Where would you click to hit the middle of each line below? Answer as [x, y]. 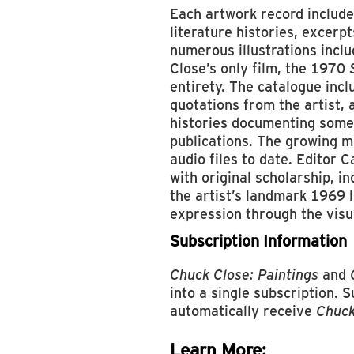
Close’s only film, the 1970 [260, 68]
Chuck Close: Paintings [244, 274]
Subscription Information [258, 240]
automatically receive [243, 310]
